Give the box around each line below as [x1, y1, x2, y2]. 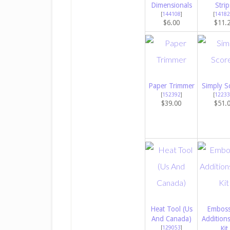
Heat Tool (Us [150, 205, 193, 214]
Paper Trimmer [148, 82, 195, 90]
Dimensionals [150, 1, 192, 10]
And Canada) [151, 215, 191, 223]
